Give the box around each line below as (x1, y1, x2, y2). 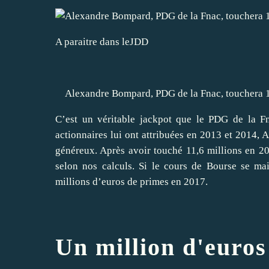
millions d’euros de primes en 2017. (55, 176, 208, 188)
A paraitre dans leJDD (55, 36, 148, 48)
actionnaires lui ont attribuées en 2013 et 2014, (55, 129, 262, 141)
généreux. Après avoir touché (55, 145, 186, 157)
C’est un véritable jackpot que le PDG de (55, 113, 248, 125)
